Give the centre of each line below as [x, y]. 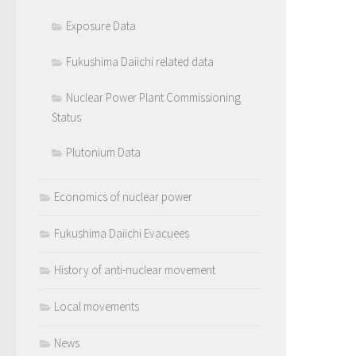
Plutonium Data [103, 153]
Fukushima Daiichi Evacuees [122, 234]
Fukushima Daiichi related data [140, 62]
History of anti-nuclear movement [135, 270]
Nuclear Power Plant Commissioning [153, 98]
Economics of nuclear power [123, 197]
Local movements [97, 307]
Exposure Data [101, 26]
